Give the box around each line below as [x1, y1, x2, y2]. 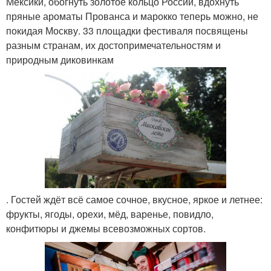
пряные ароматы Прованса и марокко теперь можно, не [6, 9, 258, 23]
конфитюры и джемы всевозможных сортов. [6, 221, 206, 236]
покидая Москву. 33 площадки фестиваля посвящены [6, 24, 248, 38]
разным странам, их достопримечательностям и [6, 38, 221, 52]
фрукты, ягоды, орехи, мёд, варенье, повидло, [6, 207, 214, 221]
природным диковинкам [6, 53, 114, 67]
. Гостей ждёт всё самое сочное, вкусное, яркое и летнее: [6, 192, 263, 207]
